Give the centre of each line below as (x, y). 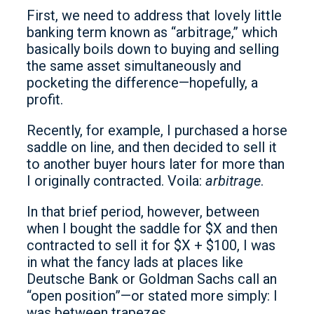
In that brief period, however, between (143, 212)
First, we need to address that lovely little (154, 15)
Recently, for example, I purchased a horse (157, 130)
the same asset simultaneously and (134, 66)
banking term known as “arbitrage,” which (152, 32)
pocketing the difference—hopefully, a (142, 83)
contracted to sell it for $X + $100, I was (151, 245)
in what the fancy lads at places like (135, 262)
